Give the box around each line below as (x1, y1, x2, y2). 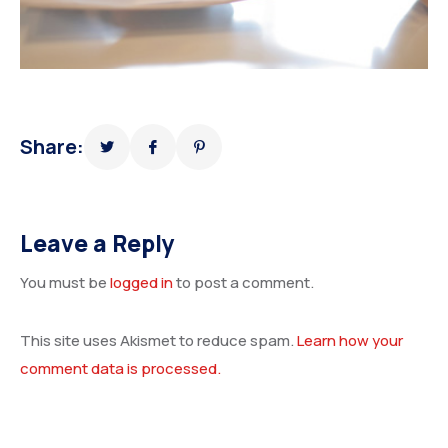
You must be (20, 271, 110, 293)
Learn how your (297, 329, 403, 351)
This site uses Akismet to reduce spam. (20, 329, 297, 351)
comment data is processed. (20, 357, 221, 379)
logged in (110, 271, 173, 293)
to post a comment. (173, 271, 314, 293)
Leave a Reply (20, 227, 175, 259)
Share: (20, 132, 84, 160)
